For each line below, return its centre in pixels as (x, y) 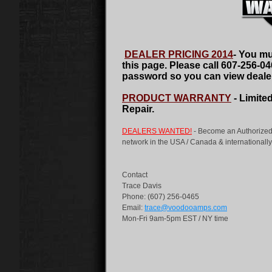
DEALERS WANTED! (157, 131)
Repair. (138, 109)
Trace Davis (142, 186)
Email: (133, 208)
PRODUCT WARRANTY (177, 98)
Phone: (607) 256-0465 (161, 197)
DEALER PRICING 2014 (179, 54)
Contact (135, 175)
